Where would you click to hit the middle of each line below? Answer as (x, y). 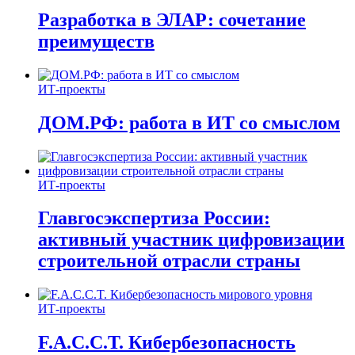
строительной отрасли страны (169, 261)
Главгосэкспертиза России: (154, 218)
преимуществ (96, 41)
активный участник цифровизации (191, 240)
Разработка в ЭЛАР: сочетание (172, 19)
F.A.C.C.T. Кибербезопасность (167, 343)
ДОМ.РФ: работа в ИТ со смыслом (189, 122)
